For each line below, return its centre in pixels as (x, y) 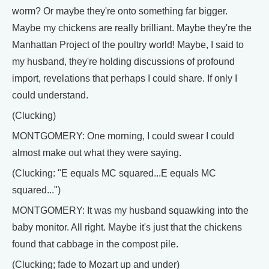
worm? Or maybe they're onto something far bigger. (120, 11)
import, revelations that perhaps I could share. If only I (125, 78)
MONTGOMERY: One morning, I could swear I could (123, 136)
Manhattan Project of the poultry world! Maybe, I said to (128, 45)
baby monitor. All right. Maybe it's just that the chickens (127, 227)
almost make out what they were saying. (97, 153)
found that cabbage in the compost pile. (95, 244)
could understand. (50, 95)
